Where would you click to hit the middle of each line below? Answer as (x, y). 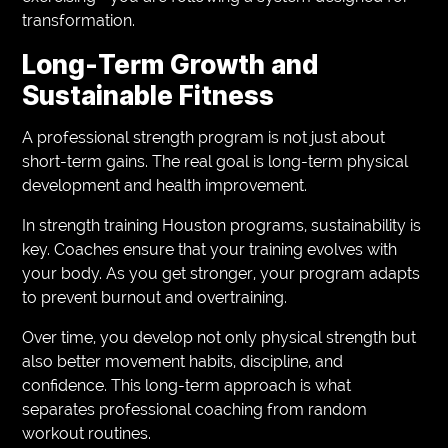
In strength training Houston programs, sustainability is (222, 225)
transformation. (79, 20)
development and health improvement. (165, 185)
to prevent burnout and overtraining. (155, 297)
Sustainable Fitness (148, 95)
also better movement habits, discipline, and (183, 361)
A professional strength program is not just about (204, 137)
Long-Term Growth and (170, 64)
